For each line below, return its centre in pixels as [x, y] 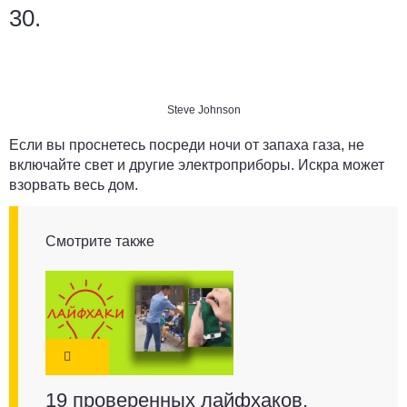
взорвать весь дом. [74, 185]
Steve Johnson [203, 110]
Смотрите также [100, 242]
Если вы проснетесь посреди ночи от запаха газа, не [187, 145]
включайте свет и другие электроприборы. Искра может [197, 165]
